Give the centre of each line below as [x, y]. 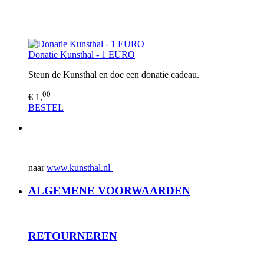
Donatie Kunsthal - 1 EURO [82, 54]
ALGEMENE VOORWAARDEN [109, 190]
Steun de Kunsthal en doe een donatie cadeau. [114, 74]
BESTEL [46, 107]
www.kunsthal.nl [80, 167]
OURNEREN [85, 236]
